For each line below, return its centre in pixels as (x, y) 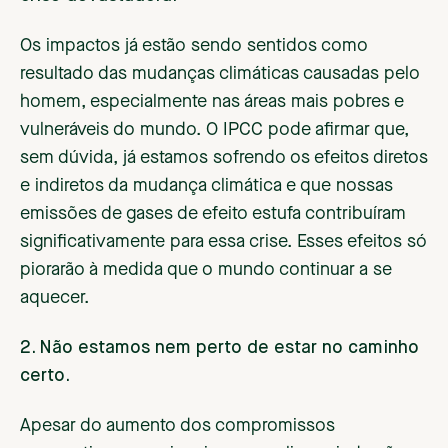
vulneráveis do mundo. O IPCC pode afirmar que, (214, 130)
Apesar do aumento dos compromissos (177, 426)
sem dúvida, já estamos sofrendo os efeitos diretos (224, 158)
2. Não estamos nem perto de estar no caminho (219, 348)
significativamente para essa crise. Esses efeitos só (223, 242)
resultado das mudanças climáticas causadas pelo (220, 74)
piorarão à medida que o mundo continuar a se (206, 270)
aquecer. (54, 298)
